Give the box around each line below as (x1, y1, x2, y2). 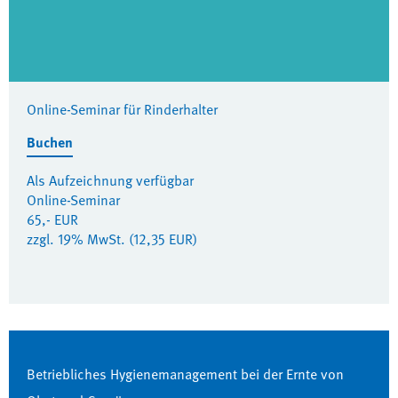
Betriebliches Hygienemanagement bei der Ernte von (27, 363, 344, 385)
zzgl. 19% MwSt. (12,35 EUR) (27, 228, 197, 250)
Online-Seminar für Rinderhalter (27, 99, 218, 120)
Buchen (27, 131, 73, 153)
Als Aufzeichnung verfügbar (27, 170, 194, 191)
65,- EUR (27, 209, 78, 230)
